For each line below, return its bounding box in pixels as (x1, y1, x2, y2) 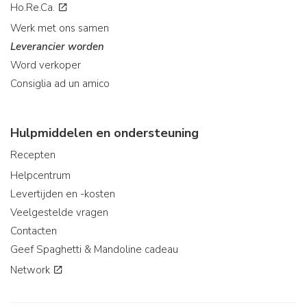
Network (10, 263, 53, 277)
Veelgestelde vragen (10, 206, 108, 219)
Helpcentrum (10, 169, 71, 182)
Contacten (10, 224, 57, 238)
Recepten (10, 148, 56, 162)
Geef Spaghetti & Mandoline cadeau (10, 243, 178, 256)
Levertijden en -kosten (10, 187, 115, 201)
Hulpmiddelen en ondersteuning (10, 125, 199, 141)
